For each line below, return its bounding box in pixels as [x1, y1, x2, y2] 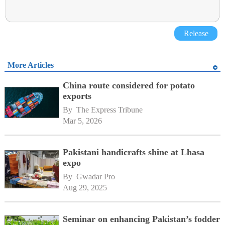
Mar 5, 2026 [63, 117, 102, 125]
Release [183, 29, 208, 38]
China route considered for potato [63, 80, 195, 91]
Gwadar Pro [76, 172, 116, 181]
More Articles [7, 60, 54, 69]
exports [63, 91, 92, 101]
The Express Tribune [76, 105, 143, 114]
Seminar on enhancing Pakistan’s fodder [63, 213, 220, 224]
